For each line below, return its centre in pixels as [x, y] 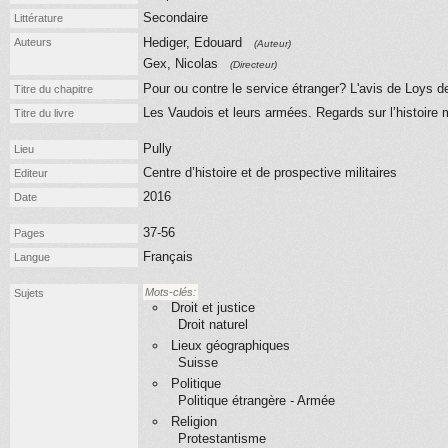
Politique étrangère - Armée [256, 400]
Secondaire [175, 17]
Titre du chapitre [53, 89]
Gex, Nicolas [182, 63]
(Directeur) [253, 64]
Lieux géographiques [230, 345]
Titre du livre [44, 113]
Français [168, 256]
